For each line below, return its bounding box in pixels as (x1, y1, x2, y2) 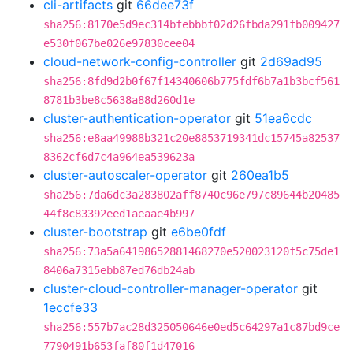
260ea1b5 (231, 167, 289, 183)
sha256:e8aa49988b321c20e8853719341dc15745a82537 (43, 132, 340, 144)
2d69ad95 (260, 54, 322, 69)
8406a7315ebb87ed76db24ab (43, 264, 195, 277)
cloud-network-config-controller (43, 54, 236, 69)
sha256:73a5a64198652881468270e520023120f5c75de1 (43, 245, 340, 258)
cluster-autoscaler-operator (43, 167, 207, 183)
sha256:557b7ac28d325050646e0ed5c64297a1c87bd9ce (43, 321, 340, 333)
